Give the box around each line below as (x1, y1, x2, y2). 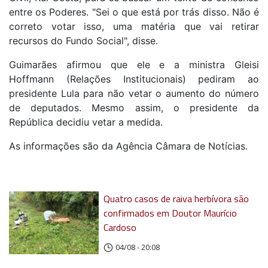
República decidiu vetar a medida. (9, 116, 163, 129)
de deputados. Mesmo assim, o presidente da (9, 102, 259, 114)
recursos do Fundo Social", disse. (9, 35, 158, 47)
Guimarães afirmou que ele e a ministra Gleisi (9, 59, 259, 71)
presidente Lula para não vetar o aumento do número (9, 87, 259, 100)
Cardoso (103, 220, 137, 235)
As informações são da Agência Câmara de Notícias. (9, 140, 248, 153)
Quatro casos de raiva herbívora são (103, 191, 249, 206)
